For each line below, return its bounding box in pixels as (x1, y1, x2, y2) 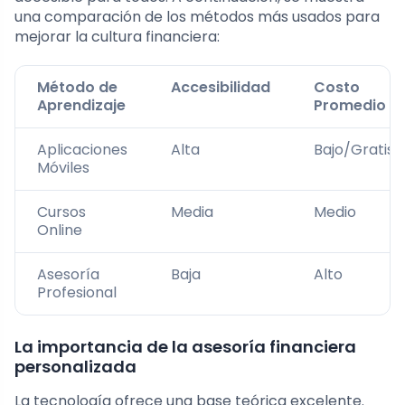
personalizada (14, 355, 137, 379)
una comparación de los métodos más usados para (14, 6, 380, 28)
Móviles (37, 157, 89, 179)
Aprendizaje (37, 95, 126, 117)
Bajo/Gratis (314, 139, 394, 161)
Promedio (314, 95, 386, 117)
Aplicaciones (37, 139, 127, 161)
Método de (37, 77, 118, 99)
